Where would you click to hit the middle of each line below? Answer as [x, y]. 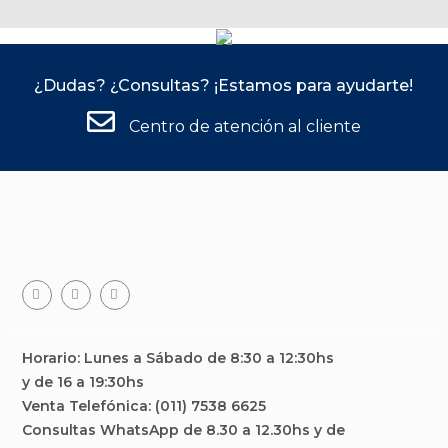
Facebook [72, 318]
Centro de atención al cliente [242, 126]
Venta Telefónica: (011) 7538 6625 [143, 406]
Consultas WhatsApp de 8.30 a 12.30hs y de [183, 430]
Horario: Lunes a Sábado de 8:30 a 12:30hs [177, 358]
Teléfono [106, 318]
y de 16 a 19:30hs [82, 382]
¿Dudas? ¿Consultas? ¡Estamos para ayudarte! [224, 85]
